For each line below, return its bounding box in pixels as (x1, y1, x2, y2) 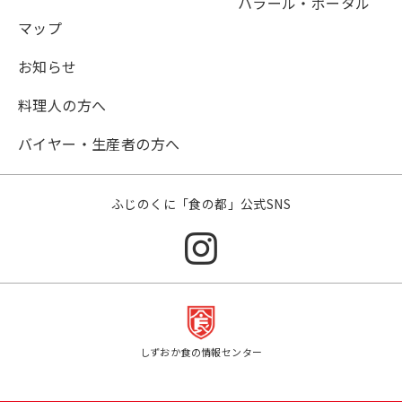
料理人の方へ (18, 94, 107, 117)
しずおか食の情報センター (139, 344, 263, 359)
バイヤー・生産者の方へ (18, 133, 180, 155)
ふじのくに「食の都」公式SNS (111, 195, 291, 214)
